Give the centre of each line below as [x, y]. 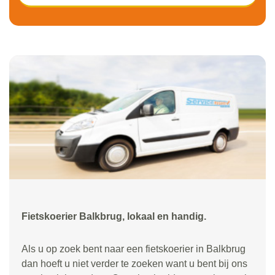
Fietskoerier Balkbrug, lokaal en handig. [114, 216]
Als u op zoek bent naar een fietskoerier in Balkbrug [134, 249]
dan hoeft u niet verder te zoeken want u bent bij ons [134, 263]
